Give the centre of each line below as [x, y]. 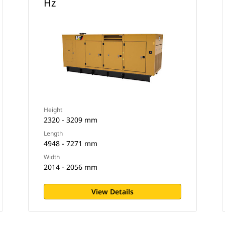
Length [53, 133]
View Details [112, 192]
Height [53, 110]
